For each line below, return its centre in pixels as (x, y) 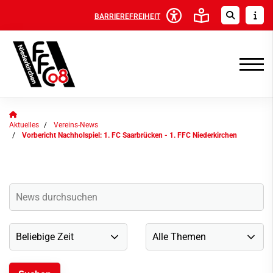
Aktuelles (24, 125)
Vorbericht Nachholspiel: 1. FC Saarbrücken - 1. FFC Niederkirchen (129, 135)
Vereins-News (76, 125)
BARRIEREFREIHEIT (127, 16)
